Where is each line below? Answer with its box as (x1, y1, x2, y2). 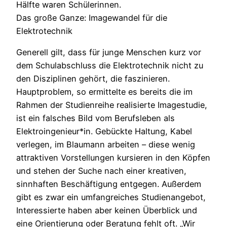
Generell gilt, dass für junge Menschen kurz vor (16, 47, 201, 58)
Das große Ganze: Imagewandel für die (16, 12, 167, 23)
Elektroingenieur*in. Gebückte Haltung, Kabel (16, 126, 192, 137)
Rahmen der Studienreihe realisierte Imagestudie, (16, 100, 207, 110)
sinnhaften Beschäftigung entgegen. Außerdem (16, 179, 201, 190)
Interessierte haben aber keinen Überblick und (16, 205, 197, 216)
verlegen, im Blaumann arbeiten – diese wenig (16, 139, 195, 150)
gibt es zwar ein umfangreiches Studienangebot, (16, 192, 206, 203)
